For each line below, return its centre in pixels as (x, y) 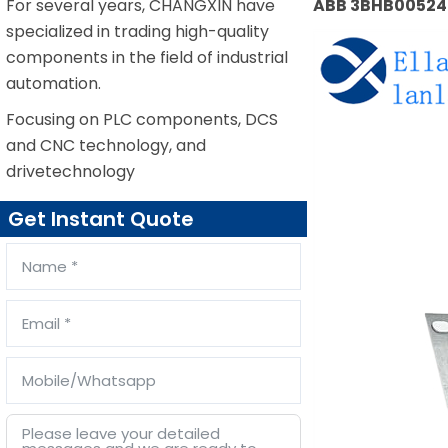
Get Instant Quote (101, 219)
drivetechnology (70, 171)
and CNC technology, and (106, 145)
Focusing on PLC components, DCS (142, 119)
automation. (53, 83)
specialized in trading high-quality (137, 31)
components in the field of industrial (147, 57)
